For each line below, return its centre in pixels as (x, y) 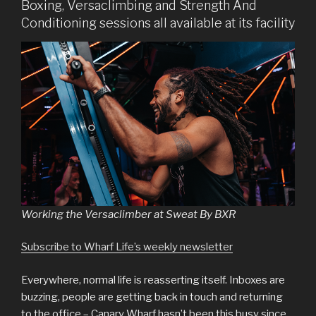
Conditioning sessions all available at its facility (158, 23)
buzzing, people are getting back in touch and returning (152, 297)
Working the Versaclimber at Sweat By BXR (128, 214)
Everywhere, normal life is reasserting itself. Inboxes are (153, 280)
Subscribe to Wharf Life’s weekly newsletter (127, 247)
